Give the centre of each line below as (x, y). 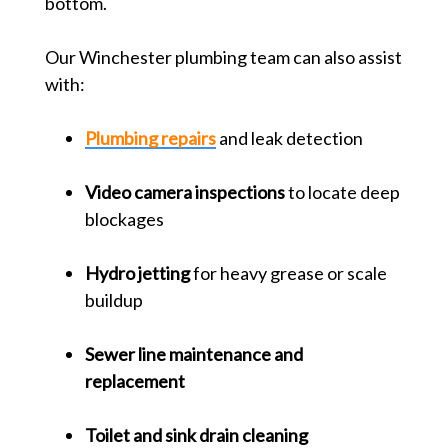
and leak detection (289, 138)
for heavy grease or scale (288, 273)
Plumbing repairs (150, 138)
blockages (124, 219)
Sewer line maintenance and (193, 354)
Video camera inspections (184, 192)
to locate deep (342, 192)
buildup (113, 300)
